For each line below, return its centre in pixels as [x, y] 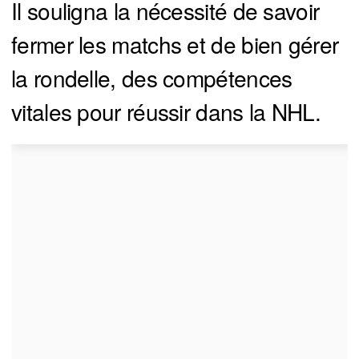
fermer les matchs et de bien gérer [175, 44]
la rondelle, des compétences [152, 78]
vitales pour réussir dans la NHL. [166, 112]
